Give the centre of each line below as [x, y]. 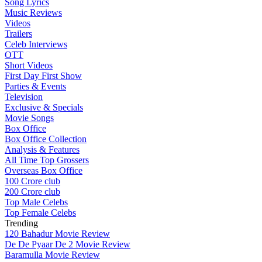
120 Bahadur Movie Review [57, 234]
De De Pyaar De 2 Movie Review [68, 244]
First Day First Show [43, 76]
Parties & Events [35, 86]
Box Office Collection [46, 139]
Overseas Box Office [44, 170]
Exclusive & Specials [44, 107]
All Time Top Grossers [47, 160]
